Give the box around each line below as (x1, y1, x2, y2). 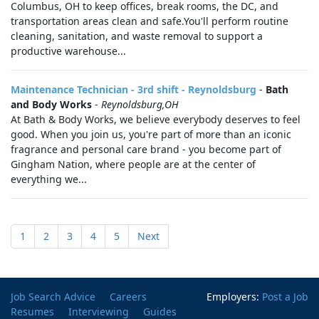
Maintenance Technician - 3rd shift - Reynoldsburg (11, 83, 256, 96)
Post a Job (262, 290, 308, 303)
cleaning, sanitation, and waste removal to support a (11, 29, 263, 43)
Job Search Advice (11, 290, 95, 303)
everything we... (11, 172, 87, 186)
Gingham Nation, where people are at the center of (11, 157, 256, 171)
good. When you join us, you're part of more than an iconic (11, 127, 291, 141)
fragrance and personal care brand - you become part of (11, 142, 281, 156)
